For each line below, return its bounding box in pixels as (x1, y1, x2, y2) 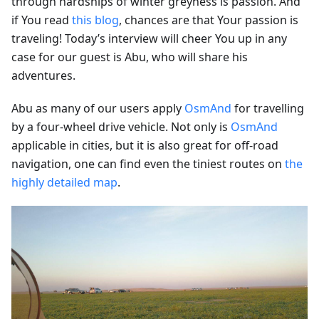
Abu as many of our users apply (11, 100, 184, 116)
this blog (72, 11, 119, 28)
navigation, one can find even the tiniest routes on (11, 155, 285, 172)
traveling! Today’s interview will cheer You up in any (11, 30, 287, 46)
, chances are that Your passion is (119, 11, 298, 28)
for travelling (231, 100, 304, 116)
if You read (11, 11, 72, 28)
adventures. (11, 67, 75, 83)
